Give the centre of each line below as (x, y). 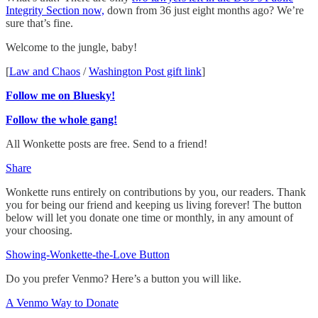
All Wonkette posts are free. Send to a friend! (106, 144)
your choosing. (39, 231)
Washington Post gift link (145, 72)
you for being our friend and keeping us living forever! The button (154, 205)
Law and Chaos (45, 72)
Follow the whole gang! (61, 120)
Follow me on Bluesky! (60, 96)
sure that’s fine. (39, 23)
